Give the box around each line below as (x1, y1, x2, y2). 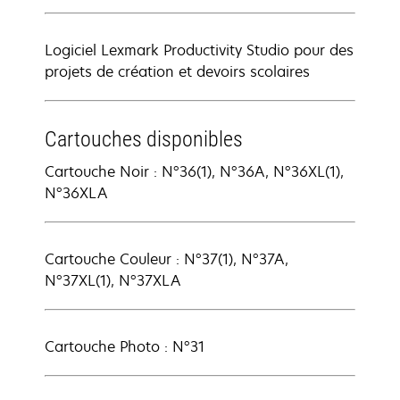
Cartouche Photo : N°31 (45, 337, 204, 356)
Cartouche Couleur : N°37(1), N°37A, (45, 249, 288, 269)
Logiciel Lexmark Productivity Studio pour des (45, 40, 354, 60)
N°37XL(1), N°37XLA (45, 271, 180, 290)
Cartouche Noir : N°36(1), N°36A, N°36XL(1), (45, 162, 344, 181)
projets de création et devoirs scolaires (45, 62, 310, 81)
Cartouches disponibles (45, 127, 243, 152)
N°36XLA (45, 183, 107, 203)
